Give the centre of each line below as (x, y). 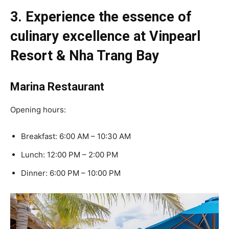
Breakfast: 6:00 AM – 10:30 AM (76, 136)
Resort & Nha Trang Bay (85, 55)
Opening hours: (38, 109)
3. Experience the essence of (101, 17)
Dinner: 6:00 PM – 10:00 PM (71, 173)
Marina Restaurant (57, 86)
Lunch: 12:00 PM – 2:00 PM (70, 154)
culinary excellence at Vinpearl (105, 36)
